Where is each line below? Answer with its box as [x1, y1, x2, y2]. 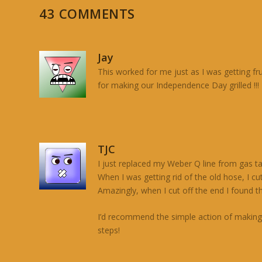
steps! [98, 225, 120, 236]
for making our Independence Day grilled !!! [98, 79, 260, 91]
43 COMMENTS [39, 4, 135, 22]
